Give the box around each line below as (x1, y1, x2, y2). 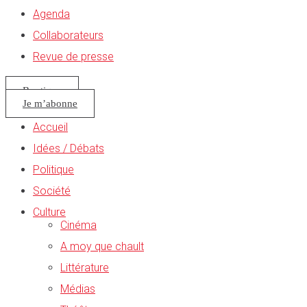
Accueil (33, 121, 68, 134)
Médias (60, 282, 95, 296)
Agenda (33, 8, 70, 21)
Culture (33, 206, 66, 219)
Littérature (60, 261, 109, 275)
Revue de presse (33, 50, 114, 64)
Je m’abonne (23, 98, 77, 110)
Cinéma (60, 219, 97, 232)
